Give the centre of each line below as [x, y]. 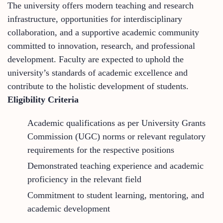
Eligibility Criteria [43, 99]
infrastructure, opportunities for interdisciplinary [95, 19]
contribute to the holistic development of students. [98, 86]
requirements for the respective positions [101, 150]
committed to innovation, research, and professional [101, 46]
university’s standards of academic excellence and [98, 72]
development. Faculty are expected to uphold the [96, 59]
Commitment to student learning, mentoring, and [116, 195]
